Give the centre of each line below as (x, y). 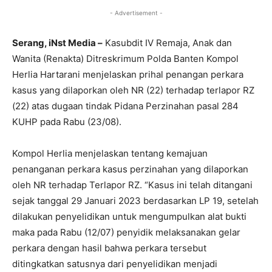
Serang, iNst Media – (57, 43)
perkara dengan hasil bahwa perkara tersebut (109, 248)
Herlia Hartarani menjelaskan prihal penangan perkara (128, 75)
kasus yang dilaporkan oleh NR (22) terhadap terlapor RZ (133, 90)
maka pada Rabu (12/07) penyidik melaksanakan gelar (126, 233)
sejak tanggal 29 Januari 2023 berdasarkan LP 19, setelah (135, 201)
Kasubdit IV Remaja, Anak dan (167, 43)
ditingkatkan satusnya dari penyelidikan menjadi (115, 264)
